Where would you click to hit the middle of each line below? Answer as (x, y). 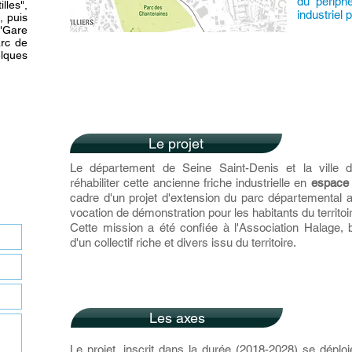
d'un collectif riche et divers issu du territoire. (183, 242)
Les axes (177, 318)
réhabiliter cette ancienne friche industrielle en (191, 183)
